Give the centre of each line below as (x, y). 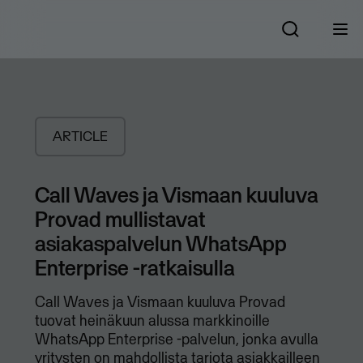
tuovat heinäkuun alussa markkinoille (152, 321)
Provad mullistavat (120, 219)
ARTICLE (80, 137)
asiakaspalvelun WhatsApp (160, 243)
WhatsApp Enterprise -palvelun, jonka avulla (176, 340)
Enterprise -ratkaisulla (135, 268)
